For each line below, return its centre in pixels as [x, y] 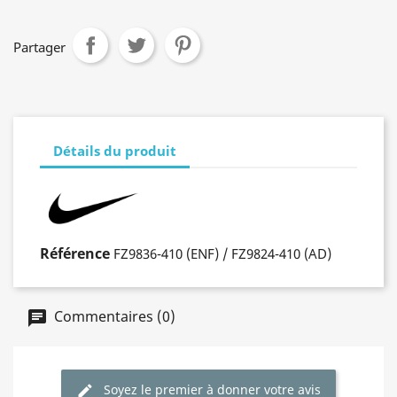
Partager [39, 47]
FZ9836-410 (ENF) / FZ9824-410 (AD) [222, 253]
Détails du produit [115, 150]
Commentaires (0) [113, 317]
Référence [75, 253]
